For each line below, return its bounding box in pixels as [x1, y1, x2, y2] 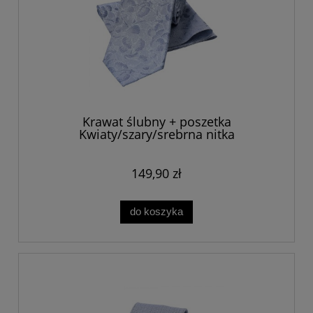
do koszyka [130, 205, 183, 218]
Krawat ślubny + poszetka [82, 113, 231, 131]
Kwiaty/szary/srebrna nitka [78, 126, 235, 143]
